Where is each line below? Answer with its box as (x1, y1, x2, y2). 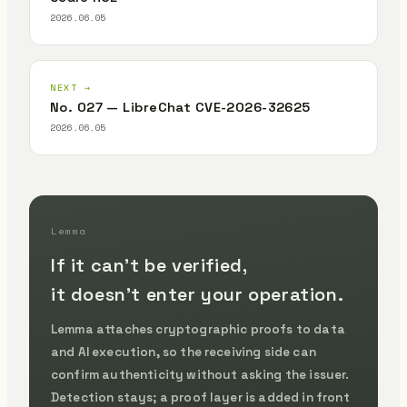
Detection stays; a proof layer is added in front (51, 390, 350, 405)
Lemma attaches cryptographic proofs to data (51, 322, 345, 337)
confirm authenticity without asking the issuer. (51, 367, 350, 382)
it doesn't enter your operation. (51, 283, 344, 306)
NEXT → (50, 81, 92, 94)
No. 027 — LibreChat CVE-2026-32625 (50, 99, 311, 115)
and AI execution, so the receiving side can (51, 344, 316, 360)
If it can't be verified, (51, 253, 248, 277)
